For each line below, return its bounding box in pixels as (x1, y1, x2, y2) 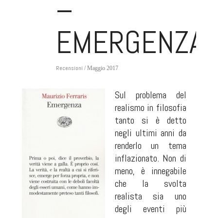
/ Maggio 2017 (82, 65, 118, 72)
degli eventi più (114, 202, 187, 215)
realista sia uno (114, 190, 187, 202)
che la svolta (114, 177, 187, 190)
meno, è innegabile (114, 164, 187, 177)
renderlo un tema (114, 139, 187, 152)
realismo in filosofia (114, 101, 187, 114)
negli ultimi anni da (114, 127, 187, 139)
